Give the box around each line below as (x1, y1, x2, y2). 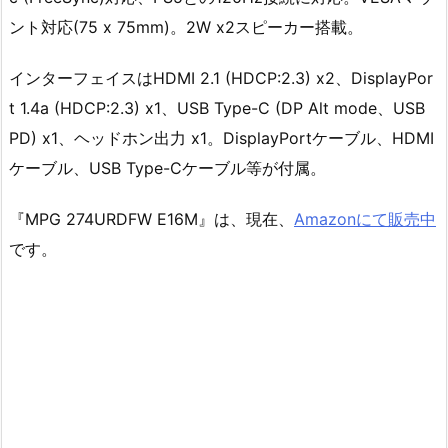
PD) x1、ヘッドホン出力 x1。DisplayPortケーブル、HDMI (9, 128, 434, 149)
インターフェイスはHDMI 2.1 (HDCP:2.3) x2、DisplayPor (9, 68, 433, 89)
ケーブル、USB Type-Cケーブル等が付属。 (9, 158, 326, 179)
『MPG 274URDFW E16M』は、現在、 (9, 208, 294, 229)
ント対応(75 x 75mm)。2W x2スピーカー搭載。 (9, 17, 363, 38)
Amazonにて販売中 (294, 208, 436, 229)
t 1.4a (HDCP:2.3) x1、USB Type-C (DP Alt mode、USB (9, 98, 425, 119)
